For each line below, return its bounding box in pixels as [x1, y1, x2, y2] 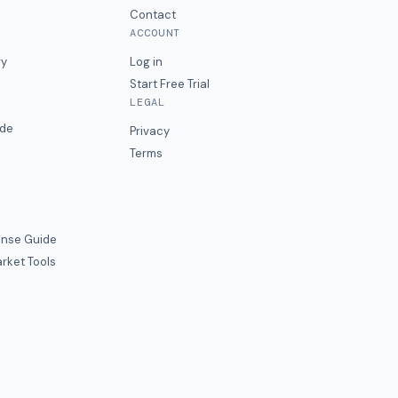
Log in [129, 54, 163, 69]
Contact [129, 7, 176, 22]
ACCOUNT [129, 26, 180, 40]
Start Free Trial [129, 76, 210, 92]
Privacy [129, 123, 170, 139]
